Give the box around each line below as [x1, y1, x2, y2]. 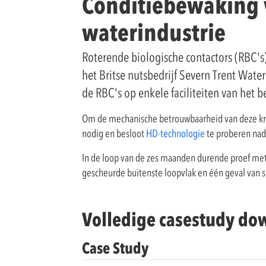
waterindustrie [82, 17, 226, 47]
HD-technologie [146, 126, 205, 140]
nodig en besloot [82, 126, 146, 140]
